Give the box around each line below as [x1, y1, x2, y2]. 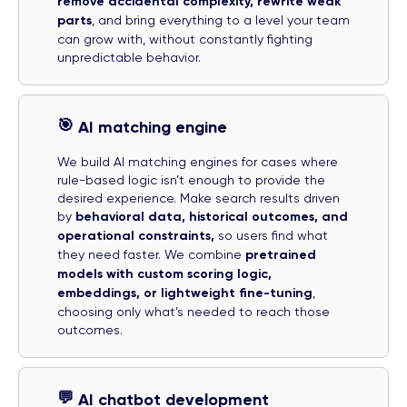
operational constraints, [57, 227, 218, 243]
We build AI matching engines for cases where [57, 154, 338, 169]
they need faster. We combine [57, 246, 245, 262]
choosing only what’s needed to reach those [57, 303, 330, 319]
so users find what [218, 227, 328, 243]
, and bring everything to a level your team [92, 12, 350, 27]
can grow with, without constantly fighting [57, 31, 313, 46]
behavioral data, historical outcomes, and [75, 208, 348, 224]
